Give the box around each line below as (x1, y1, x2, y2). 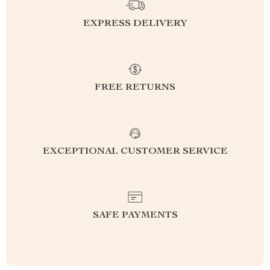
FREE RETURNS (95, 83, 175, 93)
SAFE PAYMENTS (92, 211, 178, 221)
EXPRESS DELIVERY (83, 19, 187, 29)
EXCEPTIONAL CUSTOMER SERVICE (42, 147, 228, 157)
